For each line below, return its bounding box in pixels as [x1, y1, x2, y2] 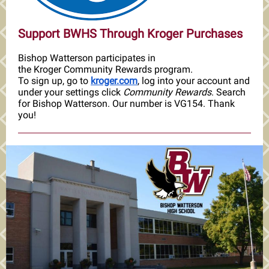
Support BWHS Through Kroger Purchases [18, 26, 243, 41]
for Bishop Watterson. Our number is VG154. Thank [18, 98, 235, 109]
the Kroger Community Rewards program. [18, 64, 193, 75]
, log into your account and [138, 75, 250, 86]
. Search [211, 86, 246, 98]
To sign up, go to [18, 75, 91, 86]
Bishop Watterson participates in [18, 52, 156, 64]
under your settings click [18, 86, 123, 98]
